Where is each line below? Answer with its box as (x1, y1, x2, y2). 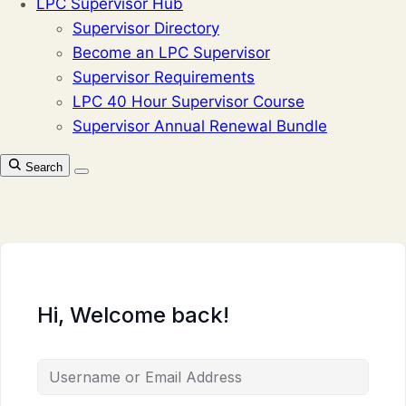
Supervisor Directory (72, 19, 219, 37)
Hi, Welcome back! (37, 302, 229, 328)
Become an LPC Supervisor (72, 43, 270, 62)
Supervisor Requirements (72, 68, 255, 86)
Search (25, 160, 63, 174)
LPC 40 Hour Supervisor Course (72, 92, 304, 111)
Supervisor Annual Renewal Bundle (72, 117, 327, 135)
